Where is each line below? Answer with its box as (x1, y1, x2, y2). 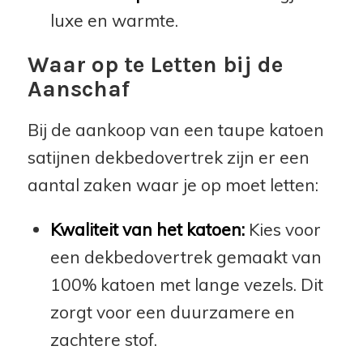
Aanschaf (27, 75, 130, 103)
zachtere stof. (49, 329, 157, 351)
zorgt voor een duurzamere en (49, 301, 295, 323)
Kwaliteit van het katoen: (49, 219, 245, 241)
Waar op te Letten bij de (27, 51, 283, 79)
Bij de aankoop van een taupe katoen (27, 119, 324, 141)
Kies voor (244, 219, 321, 241)
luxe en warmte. (49, 10, 178, 32)
